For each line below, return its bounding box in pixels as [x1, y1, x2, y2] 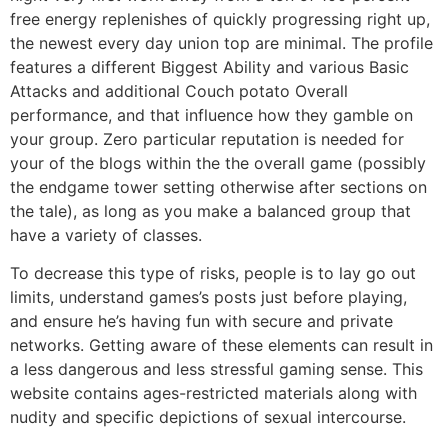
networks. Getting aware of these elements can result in [10, 335, 433, 356]
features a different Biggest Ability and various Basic [10, 56, 409, 77]
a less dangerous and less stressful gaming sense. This [10, 359, 423, 380]
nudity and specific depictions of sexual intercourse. [10, 407, 406, 428]
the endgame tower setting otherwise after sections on [10, 176, 427, 197]
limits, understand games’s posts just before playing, [10, 287, 407, 308]
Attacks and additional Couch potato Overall [10, 80, 348, 101]
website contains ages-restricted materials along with [10, 383, 417, 404]
